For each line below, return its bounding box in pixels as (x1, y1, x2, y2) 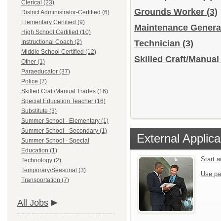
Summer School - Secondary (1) (21, 127, 107, 134)
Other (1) (21, 58, 45, 65)
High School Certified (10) (21, 29, 91, 36)
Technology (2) (21, 157, 61, 164)
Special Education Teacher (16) (21, 98, 106, 105)
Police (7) (21, 78, 47, 85)
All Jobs (17, 198, 48, 208)
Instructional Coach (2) (21, 38, 82, 45)
